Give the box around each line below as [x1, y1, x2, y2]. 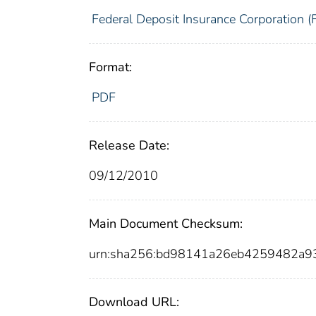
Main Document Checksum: [89, 215, 243, 233]
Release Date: [89, 137, 169, 154]
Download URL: [89, 293, 179, 311]
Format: [89, 59, 132, 76]
